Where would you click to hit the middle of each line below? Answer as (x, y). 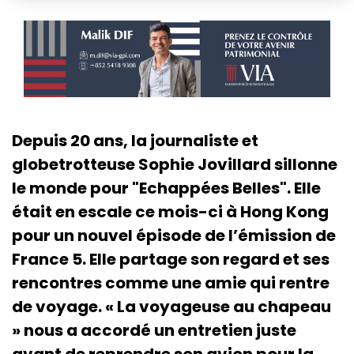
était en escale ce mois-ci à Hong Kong (170, 211)
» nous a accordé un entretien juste (154, 330)
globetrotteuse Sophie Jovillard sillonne (175, 164)
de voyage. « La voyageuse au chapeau (171, 306)
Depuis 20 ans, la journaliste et (135, 140)
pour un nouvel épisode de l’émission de (174, 235)
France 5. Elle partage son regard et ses (171, 259)
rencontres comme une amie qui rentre (171, 282)
